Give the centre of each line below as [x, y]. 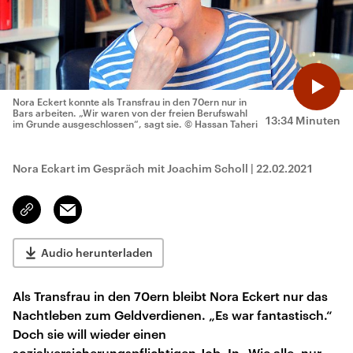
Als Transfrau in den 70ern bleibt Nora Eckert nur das [170, 296]
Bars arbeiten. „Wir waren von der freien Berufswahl [130, 113]
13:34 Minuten [303, 120]
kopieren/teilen [64, 217]
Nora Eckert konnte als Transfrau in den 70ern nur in [130, 102]
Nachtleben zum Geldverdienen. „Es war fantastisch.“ [173, 315]
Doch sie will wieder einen [89, 334]
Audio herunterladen [97, 253]
